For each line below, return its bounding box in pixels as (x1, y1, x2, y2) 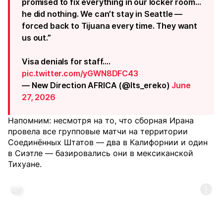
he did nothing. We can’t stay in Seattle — (22, 9, 183, 19)
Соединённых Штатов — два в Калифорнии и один (8, 137, 208, 147)
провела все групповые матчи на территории (8, 126, 188, 136)
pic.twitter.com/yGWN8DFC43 (22, 68, 138, 78)
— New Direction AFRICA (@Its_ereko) (22, 80, 172, 90)
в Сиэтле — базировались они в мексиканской (8, 148, 193, 158)
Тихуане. (8, 159, 42, 169)
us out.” (22, 33, 51, 43)
